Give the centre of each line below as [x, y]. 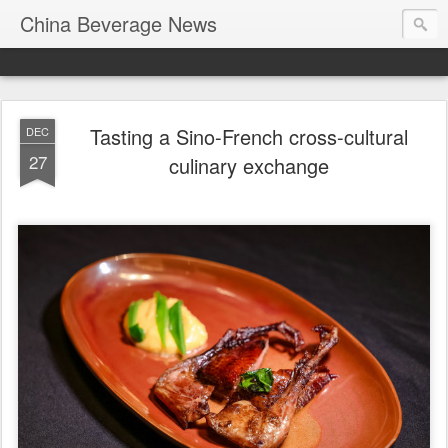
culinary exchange [249, 165]
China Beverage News [118, 23]
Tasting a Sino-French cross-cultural [249, 136]
